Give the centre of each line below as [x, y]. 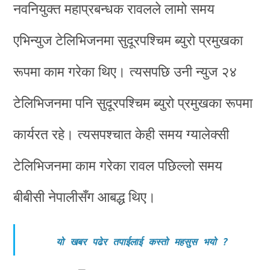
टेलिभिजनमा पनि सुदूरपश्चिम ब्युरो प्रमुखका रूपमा [133, 103]
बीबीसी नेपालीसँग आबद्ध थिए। [85, 197]
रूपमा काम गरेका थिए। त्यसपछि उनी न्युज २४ [125, 71]
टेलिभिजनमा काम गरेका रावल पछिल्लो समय [118, 165]
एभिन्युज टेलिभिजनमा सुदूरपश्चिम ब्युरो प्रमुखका [128, 40]
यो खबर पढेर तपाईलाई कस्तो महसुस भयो [136, 242]
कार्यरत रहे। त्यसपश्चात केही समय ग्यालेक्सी [121, 134]
